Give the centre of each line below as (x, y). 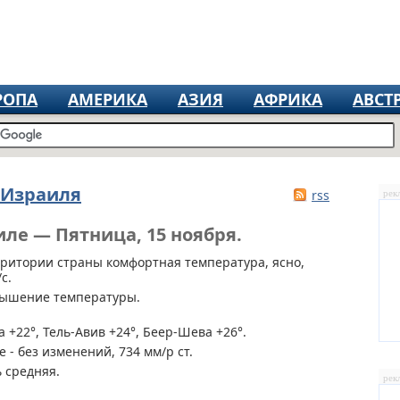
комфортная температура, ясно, (204, 262)
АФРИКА (288, 99)
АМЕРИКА (108, 99)
